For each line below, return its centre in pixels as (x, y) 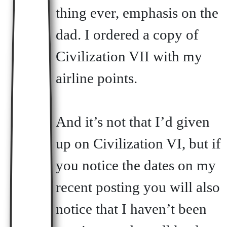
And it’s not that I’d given (133, 121)
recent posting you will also (138, 187)
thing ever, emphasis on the (137, 12)
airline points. (96, 78)
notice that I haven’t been (131, 209)
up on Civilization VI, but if (138, 143)
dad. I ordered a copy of (127, 34)
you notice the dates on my (136, 165)
